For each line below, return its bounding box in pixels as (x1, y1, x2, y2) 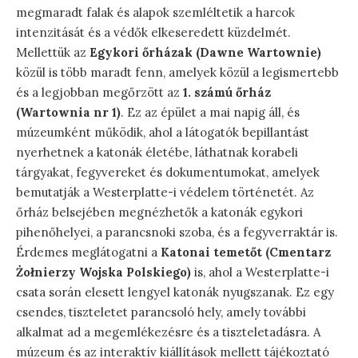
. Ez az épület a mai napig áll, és (121, 105, 300, 121)
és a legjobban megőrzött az (16, 85, 183, 101)
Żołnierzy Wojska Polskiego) (16, 265, 191, 280)
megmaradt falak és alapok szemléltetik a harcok (16, 5, 295, 21)
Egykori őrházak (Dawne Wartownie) (89, 45, 321, 61)
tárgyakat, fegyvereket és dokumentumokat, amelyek (16, 165, 320, 181)
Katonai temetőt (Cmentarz (161, 245, 331, 261)
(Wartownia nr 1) (16, 105, 121, 121)
